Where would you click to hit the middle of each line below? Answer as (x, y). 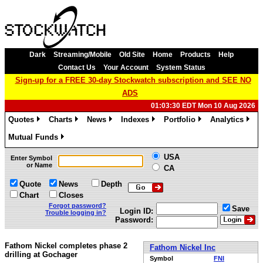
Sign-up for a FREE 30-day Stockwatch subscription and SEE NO (133, 80)
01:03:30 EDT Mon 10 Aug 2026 (203, 106)
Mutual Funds (33, 137)
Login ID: (136, 211)
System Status (181, 68)
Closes (71, 195)
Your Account (126, 68)
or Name (39, 165)
